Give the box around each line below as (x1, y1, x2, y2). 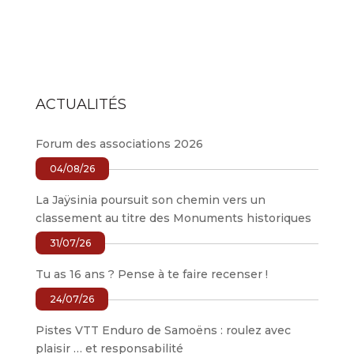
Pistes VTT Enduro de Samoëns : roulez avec (35, 323, 291, 337)
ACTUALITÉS (35, 96, 126, 113)
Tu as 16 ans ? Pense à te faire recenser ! (35, 267, 268, 281)
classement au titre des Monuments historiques (35, 211, 311, 225)
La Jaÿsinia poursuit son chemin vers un (35, 193, 265, 207)
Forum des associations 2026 (35, 137, 203, 151)
